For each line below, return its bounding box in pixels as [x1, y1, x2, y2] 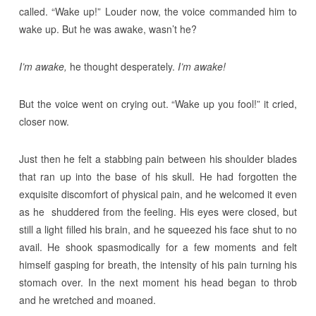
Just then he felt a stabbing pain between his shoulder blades [18, 152, 298, 166]
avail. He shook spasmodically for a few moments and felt [18, 240, 298, 254]
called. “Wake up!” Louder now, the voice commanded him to [18, 4, 298, 18]
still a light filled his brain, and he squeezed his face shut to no [18, 222, 298, 236]
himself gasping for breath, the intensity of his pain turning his [18, 257, 298, 272]
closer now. [18, 114, 69, 128]
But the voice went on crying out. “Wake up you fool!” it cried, [18, 97, 298, 111]
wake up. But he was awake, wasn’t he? [18, 22, 197, 36]
